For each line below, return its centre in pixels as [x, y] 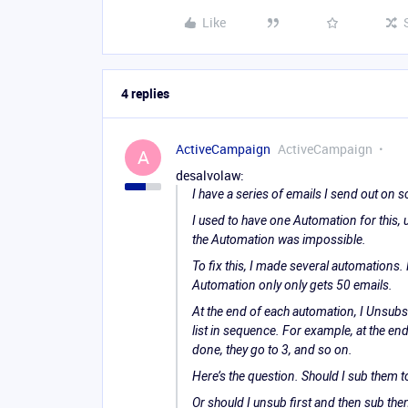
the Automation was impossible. [279, 240]
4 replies [145, 93]
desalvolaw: [210, 175]
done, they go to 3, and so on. [272, 350]
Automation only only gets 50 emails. [292, 285]
